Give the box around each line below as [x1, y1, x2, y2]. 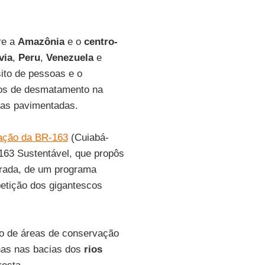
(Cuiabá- [67, 132, 109, 143]
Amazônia [17, 36, 64, 47]
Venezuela [46, 52, 93, 63]
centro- [83, 36, 118, 47]
